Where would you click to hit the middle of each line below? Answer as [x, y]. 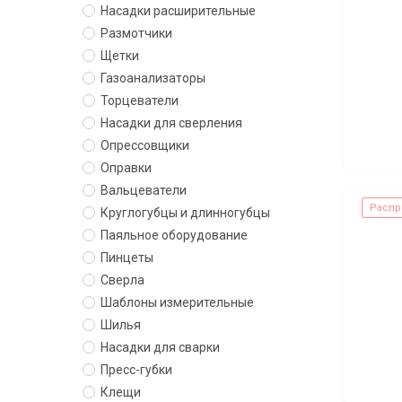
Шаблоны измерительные [177, 302]
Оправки [126, 168]
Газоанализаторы [153, 78]
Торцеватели [140, 100]
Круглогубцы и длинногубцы [185, 213]
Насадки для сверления [171, 123]
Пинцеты [127, 258]
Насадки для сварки [160, 347]
